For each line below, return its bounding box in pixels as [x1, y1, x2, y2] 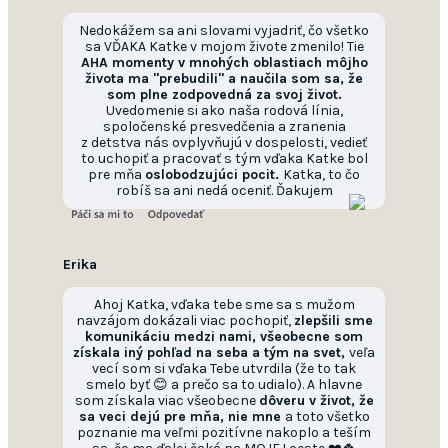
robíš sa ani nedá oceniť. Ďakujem [115, 182, 333, 200]
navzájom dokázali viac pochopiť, [75, 312, 294, 330]
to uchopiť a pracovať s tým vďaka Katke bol [80, 150, 368, 168]
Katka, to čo [283, 166, 360, 184]
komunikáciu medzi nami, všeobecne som [85, 328, 363, 346]
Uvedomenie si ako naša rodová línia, [105, 102, 343, 120]
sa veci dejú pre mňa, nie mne [78, 408, 285, 426]
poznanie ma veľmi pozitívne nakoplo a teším [77, 424, 371, 442]
